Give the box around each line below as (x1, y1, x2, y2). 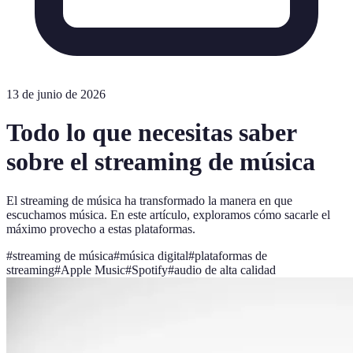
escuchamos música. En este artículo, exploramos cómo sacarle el (6, 207, 330, 221)
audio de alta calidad (174, 262, 276, 277)
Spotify (132, 262, 168, 277)
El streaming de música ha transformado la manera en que (6, 193, 292, 207)
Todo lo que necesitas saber (6, 118, 296, 147)
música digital (120, 248, 188, 262)
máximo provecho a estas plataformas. (6, 221, 195, 236)
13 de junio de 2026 (6, 87, 106, 101)
